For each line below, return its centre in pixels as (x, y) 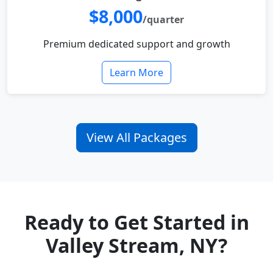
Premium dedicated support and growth (136, 44)
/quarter (163, 20)
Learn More (136, 73)
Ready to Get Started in (136, 222)
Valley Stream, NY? (136, 246)
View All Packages (136, 138)
